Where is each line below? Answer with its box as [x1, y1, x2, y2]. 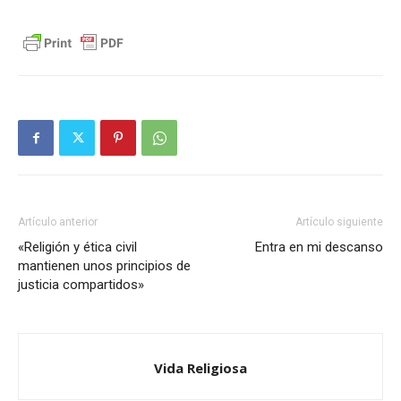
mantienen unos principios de [18, 258, 191, 275]
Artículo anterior [18, 216, 98, 229]
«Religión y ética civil [18, 239, 137, 256]
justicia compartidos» [18, 277, 144, 294]
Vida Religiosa [154, 359, 247, 378]
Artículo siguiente [295, 216, 383, 229]
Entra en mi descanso [255, 239, 383, 256]
